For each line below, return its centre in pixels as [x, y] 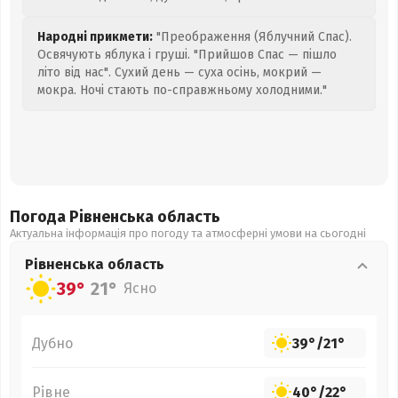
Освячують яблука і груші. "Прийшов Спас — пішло [187, 55]
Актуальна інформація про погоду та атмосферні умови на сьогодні [188, 233]
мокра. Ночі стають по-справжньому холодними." [182, 90]
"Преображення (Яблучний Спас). [252, 37]
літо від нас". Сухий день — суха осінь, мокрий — [179, 72]
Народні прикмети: [95, 37]
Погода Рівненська [84, 217]
